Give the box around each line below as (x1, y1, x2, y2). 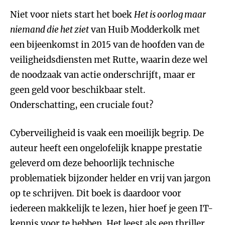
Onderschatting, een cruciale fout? (10, 99, 153, 110)
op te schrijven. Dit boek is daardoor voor (10, 188, 181, 199)
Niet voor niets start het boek (10, 9, 134, 20)
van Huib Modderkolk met (89, 24, 200, 35)
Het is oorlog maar (134, 9, 206, 20)
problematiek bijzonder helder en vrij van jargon (10, 173, 210, 184)
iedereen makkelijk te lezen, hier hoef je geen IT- (10, 203, 213, 214)
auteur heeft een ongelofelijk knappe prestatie (10, 143, 202, 154)
